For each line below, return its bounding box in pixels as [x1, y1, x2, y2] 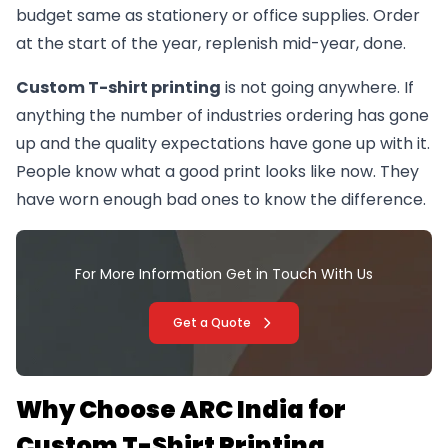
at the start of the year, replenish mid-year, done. [16, 32, 406, 56]
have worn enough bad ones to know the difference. [16, 188, 426, 212]
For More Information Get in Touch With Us [75, 264, 373, 285]
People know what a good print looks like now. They [16, 160, 419, 184]
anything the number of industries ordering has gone [16, 104, 429, 128]
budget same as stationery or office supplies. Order [16, 4, 420, 28]
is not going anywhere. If [221, 76, 414, 100]
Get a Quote [173, 314, 251, 332]
